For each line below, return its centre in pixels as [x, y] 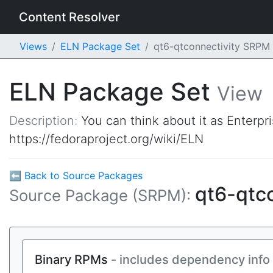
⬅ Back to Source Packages [76, 175]
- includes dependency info [190, 260]
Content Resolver [69, 17]
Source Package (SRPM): [102, 195]
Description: [45, 121]
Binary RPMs [73, 260]
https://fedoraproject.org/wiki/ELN [106, 139]
